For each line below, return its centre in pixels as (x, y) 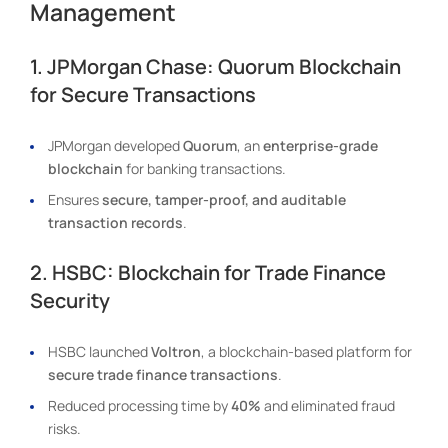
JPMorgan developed (115, 145)
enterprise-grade (320, 145)
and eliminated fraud (328, 405)
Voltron (176, 351)
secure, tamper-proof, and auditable (224, 199)
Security (70, 300)
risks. (64, 428)
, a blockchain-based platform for (306, 351)
